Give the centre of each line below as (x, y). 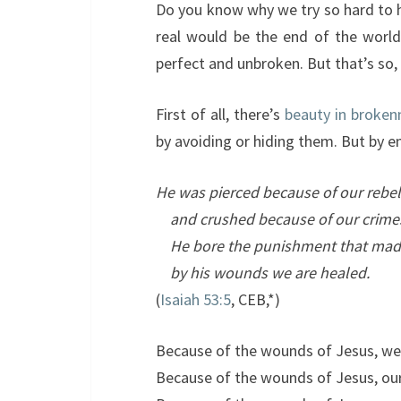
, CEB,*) (256, 299)
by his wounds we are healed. (270, 273)
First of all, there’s (218, 114)
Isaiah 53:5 (196, 299)
